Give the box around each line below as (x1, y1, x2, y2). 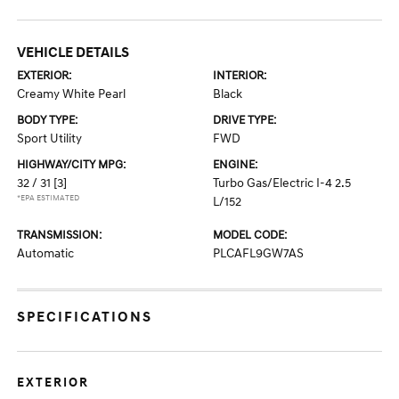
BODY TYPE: (17, 113, 78, 127)
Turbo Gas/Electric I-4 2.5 (213, 175, 351, 191)
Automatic (17, 246, 75, 261)
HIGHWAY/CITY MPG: (17, 158, 126, 172)
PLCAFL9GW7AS (213, 246, 304, 261)
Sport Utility (17, 131, 83, 146)
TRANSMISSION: (17, 228, 102, 242)
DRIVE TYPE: (213, 113, 276, 127)
